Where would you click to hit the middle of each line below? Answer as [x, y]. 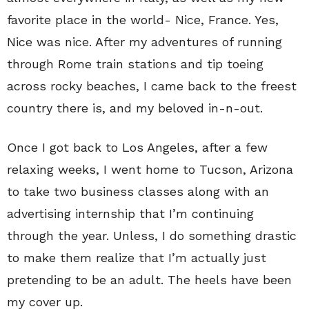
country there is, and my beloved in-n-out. [135, 108]
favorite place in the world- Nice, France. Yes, [143, 19]
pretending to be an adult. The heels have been [149, 279]
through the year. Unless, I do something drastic [152, 235]
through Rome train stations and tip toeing [135, 63]
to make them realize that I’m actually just [137, 257]
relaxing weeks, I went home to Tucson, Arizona [150, 169]
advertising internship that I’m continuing [130, 213]
